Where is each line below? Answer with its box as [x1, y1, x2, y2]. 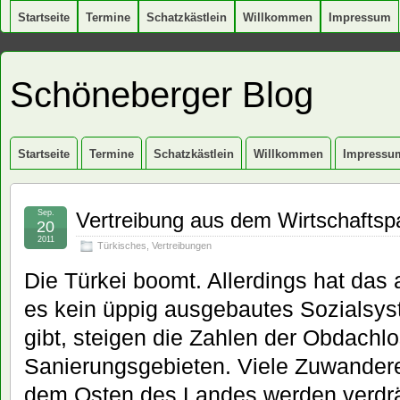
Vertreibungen [152, 240, 212, 251]
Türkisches [97, 240, 146, 251]
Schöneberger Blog [10, 75, 313, 114]
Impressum [329, 11, 391, 24]
